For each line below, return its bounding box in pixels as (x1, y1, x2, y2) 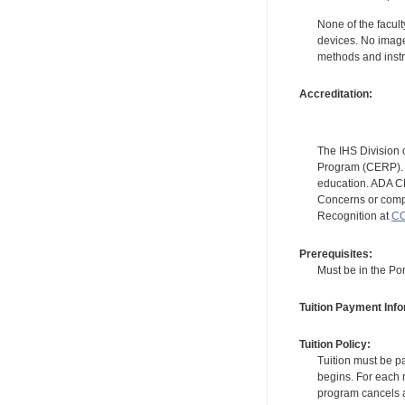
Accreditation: (298, 88, 372, 101)
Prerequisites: (298, 247, 372, 260)
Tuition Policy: (298, 338, 371, 352)
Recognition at (316, 210, 391, 223)
